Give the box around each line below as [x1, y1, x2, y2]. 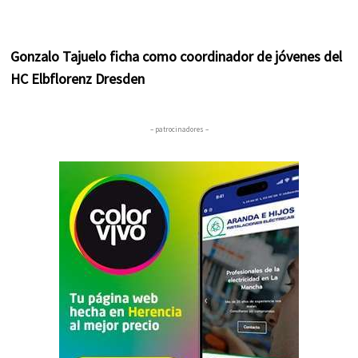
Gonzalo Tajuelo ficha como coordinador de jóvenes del [10, 47, 343, 66]
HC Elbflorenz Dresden [10, 70, 145, 89]
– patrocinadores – [149, 125, 209, 134]
